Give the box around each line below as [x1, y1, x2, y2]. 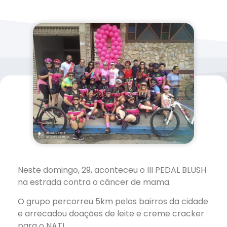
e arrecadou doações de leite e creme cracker [18, 208, 204, 220]
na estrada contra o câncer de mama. [18, 176, 171, 188]
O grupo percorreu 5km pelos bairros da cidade [18, 196, 208, 208]
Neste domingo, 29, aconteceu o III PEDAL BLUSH [18, 164, 206, 176]
